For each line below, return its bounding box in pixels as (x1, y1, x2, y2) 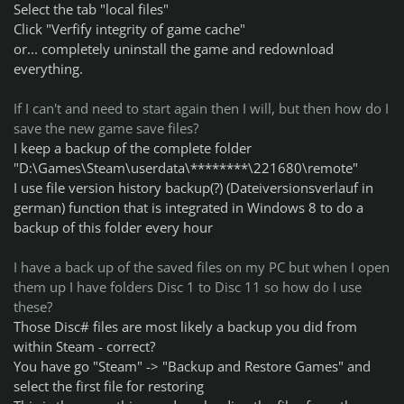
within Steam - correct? (14, 337, 155, 356)
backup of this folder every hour (14, 218, 213, 237)
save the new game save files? (14, 119, 198, 138)
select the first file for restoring (14, 377, 204, 396)
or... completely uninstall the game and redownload (14, 40, 334, 59)
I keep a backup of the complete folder (14, 139, 252, 158)
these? (14, 298, 52, 317)
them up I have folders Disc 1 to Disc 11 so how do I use (14, 278, 362, 297)
